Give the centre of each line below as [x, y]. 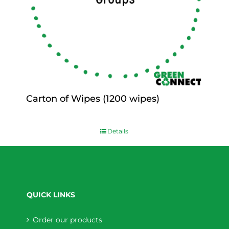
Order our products [68, 220]
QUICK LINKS [51, 194]
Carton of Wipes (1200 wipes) [93, 98]
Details [118, 131]
